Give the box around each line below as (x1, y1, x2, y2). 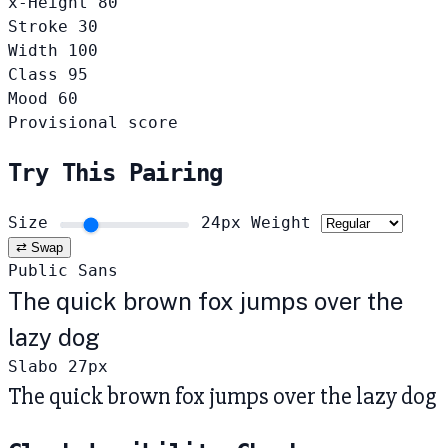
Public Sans (8, 260, 118, 280)
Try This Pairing (8, 159, 223, 188)
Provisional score (8, 113, 178, 133)
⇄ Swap (16, 239, 63, 255)
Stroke (8, 17, 68, 37)
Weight (251, 212, 321, 232)
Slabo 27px (8, 356, 108, 376)
